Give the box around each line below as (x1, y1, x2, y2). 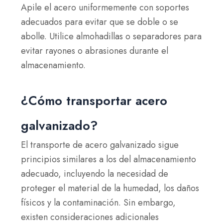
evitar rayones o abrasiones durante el (21, 44, 169, 57)
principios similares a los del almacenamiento (21, 153, 197, 166)
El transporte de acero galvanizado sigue (21, 138, 179, 151)
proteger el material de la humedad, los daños (21, 182, 200, 195)
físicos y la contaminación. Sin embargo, (21, 196, 176, 209)
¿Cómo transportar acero (21, 92, 168, 110)
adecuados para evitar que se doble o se (21, 15, 179, 28)
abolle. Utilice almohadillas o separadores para (21, 29, 202, 43)
